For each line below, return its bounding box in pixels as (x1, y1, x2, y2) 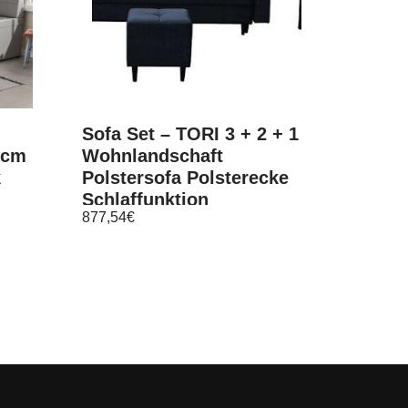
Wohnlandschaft (82, 145, 224, 166)
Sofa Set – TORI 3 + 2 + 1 (82, 123, 300, 144)
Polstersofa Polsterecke (82, 167, 290, 188)
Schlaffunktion (82, 189, 209, 209)
